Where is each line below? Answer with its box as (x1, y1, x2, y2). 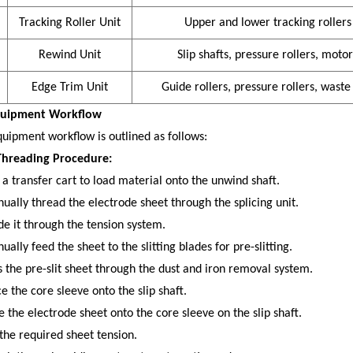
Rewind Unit (39, 49, 101, 62)
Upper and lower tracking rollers (184, 17, 351, 30)
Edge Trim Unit (32, 81, 108, 95)
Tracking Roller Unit (19, 17, 121, 30)
